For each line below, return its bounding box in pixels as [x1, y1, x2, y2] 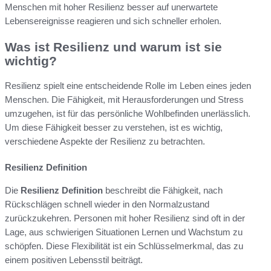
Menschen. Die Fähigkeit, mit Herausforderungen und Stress [5, 94, 244, 105]
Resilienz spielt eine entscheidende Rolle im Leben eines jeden [5, 80, 251, 91]
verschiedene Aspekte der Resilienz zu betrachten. [5, 135, 205, 146]
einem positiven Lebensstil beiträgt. [5, 254, 143, 265]
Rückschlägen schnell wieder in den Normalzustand [5, 198, 209, 209]
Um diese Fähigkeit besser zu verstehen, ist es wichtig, [5, 122, 223, 132]
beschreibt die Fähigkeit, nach [103, 184, 223, 195]
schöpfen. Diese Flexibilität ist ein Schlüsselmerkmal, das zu [5, 240, 243, 251]
